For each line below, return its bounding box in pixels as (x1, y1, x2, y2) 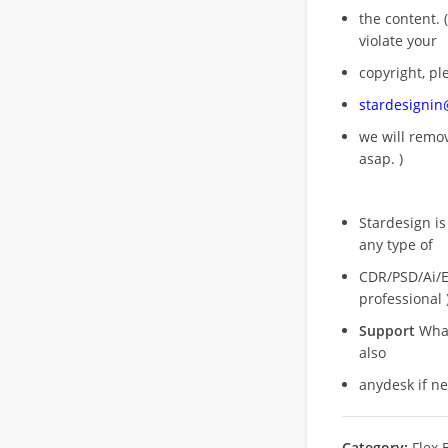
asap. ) (358, 149, 403, 168)
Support (358, 321, 415, 340)
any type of (358, 235, 433, 254)
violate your (358, 31, 437, 50)
